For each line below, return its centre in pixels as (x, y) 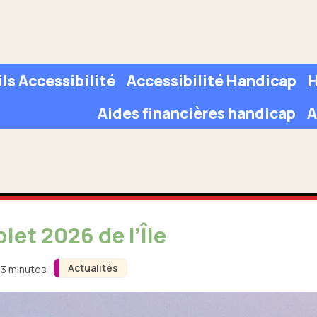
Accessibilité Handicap (211, 80)
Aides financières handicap (197, 113)
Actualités (93, 268)
